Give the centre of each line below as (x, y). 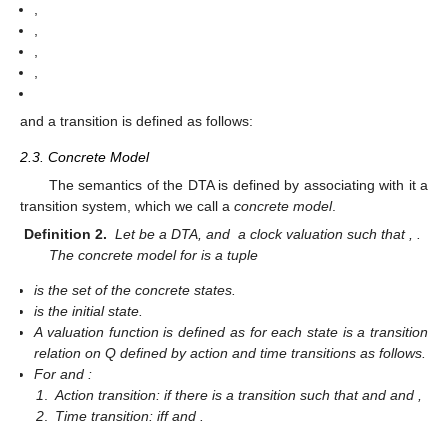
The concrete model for (124, 254)
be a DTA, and (186, 233)
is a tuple (229, 254)
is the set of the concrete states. (135, 290)
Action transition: (110, 395)
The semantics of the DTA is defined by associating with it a (238, 184)
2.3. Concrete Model (84, 156)
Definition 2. (65, 233)
